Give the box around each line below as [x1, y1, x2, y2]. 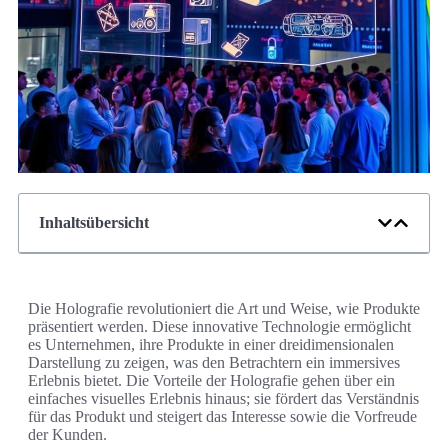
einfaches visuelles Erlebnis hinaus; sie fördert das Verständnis [28, 390, 419, 408]
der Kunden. [28, 426, 107, 444]
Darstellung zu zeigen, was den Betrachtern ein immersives [28, 354, 400, 372]
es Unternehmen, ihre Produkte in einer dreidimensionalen [28, 336, 394, 354]
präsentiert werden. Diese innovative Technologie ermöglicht [28, 318, 411, 336]
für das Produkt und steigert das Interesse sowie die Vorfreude [28, 408, 417, 426]
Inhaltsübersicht [39, 214, 149, 232]
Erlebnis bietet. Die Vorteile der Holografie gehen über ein [28, 372, 395, 390]
